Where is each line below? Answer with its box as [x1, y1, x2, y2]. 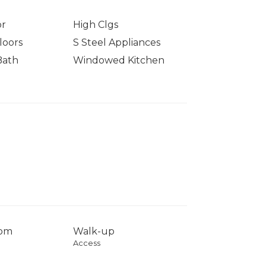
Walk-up [73, 226, 115, 237]
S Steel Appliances [73, 37, 161, 49]
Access [73, 239, 101, 248]
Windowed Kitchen [73, 55, 165, 66]
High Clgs [73, 19, 119, 31]
